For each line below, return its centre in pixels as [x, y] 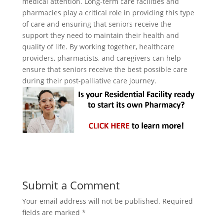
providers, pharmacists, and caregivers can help [101, 58]
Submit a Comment [71, 185]
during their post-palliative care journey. [89, 81]
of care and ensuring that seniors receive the [96, 24]
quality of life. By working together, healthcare [98, 47]
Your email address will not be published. [91, 201]
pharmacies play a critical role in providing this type [108, 13]
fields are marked [52, 213]
